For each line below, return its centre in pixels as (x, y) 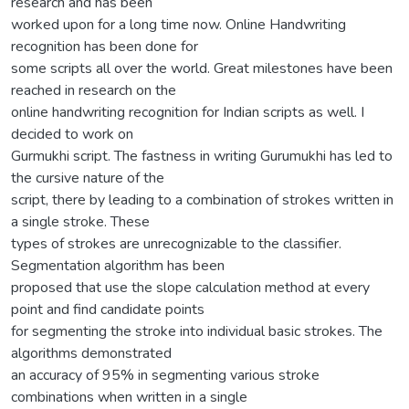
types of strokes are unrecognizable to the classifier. (176, 243)
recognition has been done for (105, 46)
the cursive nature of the (88, 178)
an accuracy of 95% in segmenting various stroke (165, 375)
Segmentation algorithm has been (118, 265)
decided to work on (72, 134)
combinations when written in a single (129, 397)
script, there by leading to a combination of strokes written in (202, 199)
